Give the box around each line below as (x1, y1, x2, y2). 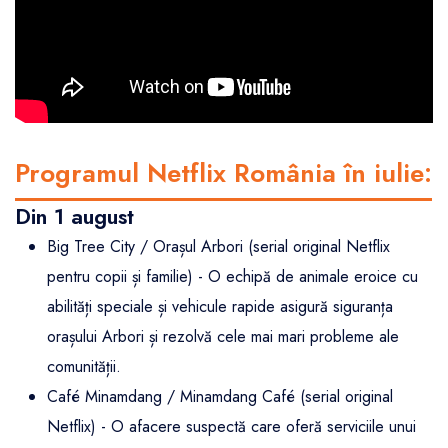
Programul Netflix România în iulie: (15, 154, 432, 193)
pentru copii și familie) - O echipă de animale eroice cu (47, 265, 418, 289)
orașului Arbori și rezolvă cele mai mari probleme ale (47, 325, 399, 349)
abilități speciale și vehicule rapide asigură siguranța (47, 295, 393, 319)
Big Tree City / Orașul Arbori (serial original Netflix (47, 235, 390, 259)
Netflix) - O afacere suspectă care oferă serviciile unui (47, 415, 416, 439)
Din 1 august (15, 201, 134, 233)
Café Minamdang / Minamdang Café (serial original (47, 385, 393, 409)
